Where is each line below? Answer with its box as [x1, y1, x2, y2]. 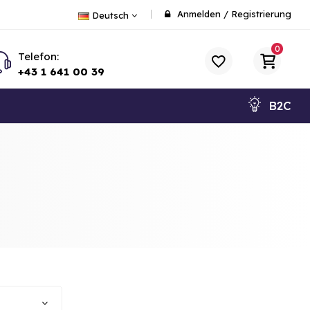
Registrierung [231, 8, 291, 19]
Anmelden [177, 8, 221, 19]
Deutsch [92, 9, 129, 21]
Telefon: [17, 49, 59, 63]
